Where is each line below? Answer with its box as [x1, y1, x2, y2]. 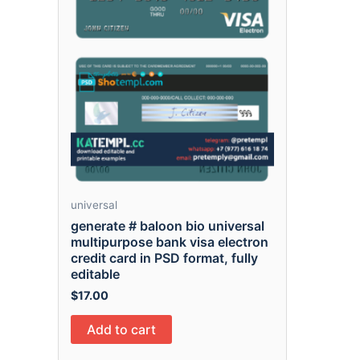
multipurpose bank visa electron [71, 234, 268, 251]
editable [71, 266, 120, 283]
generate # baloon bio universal [71, 218, 264, 235]
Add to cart [87, 321, 156, 338]
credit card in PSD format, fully [71, 250, 258, 267]
